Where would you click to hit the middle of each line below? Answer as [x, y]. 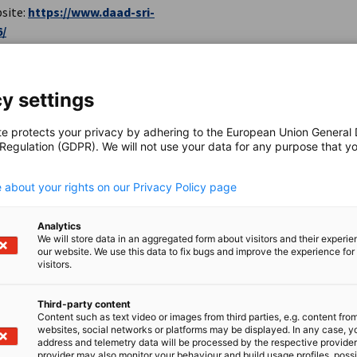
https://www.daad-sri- [91, 12]
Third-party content [84, 304]
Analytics [59, 226]
